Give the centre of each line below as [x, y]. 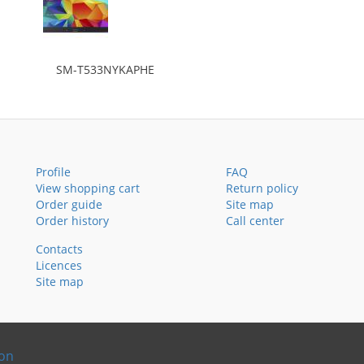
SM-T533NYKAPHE [105, 69]
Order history [72, 221]
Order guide [69, 204]
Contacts [59, 249]
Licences [59, 265]
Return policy [262, 188]
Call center [255, 221]
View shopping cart [88, 188]
